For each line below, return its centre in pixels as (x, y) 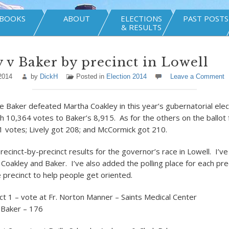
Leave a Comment (197, 76)
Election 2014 (126, 76)
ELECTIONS (141, 18)
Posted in (91, 76)
